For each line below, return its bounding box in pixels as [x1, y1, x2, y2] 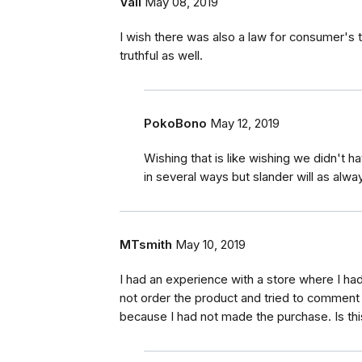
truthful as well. [120, 48, 203, 64]
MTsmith [120, 238, 172, 253]
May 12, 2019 [210, 116, 280, 132]
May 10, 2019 [175, 238, 246, 253]
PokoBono [144, 116, 207, 132]
